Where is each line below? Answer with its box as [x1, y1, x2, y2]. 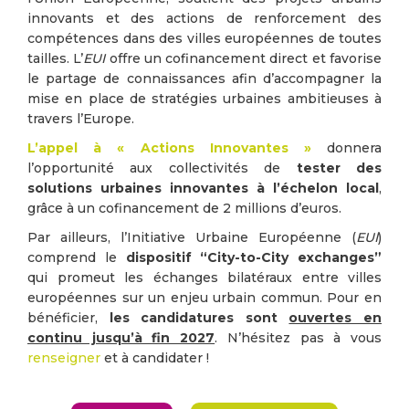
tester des [296, 160, 383, 176]
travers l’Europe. [27, 110, 134, 127]
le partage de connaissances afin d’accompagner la [27, 70, 382, 87]
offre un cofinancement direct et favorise [109, 50, 383, 67]
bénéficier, [27, 309, 110, 326]
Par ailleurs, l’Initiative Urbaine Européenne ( [27, 229, 356, 246]
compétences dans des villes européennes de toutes [27, 30, 382, 47]
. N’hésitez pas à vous [215, 330, 383, 346]
